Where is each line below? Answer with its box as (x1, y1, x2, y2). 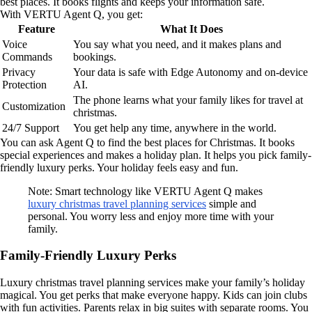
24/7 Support (2, 121, 59, 134)
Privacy (2, 65, 36, 78)
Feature (17, 22, 55, 35)
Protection (2, 78, 47, 91)
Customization (2, 100, 65, 112)
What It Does (160, 22, 223, 35)
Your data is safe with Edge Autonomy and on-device (73, 65, 308, 78)
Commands (2, 50, 52, 63)
